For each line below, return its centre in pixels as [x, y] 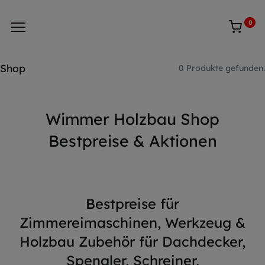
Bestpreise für [132, 204]
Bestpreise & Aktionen [132, 141]
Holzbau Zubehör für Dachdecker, [132, 242]
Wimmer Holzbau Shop [132, 119]
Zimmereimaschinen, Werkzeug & [132, 223]
